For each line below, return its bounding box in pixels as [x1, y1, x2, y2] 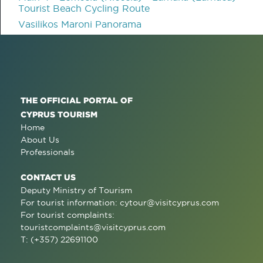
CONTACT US [21, 173, 76, 182]
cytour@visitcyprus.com [120, 198, 219, 208]
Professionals [21, 147, 75, 157]
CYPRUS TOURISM [21, 110, 97, 119]
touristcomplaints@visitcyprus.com [21, 222, 166, 232]
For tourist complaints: [21, 210, 114, 220]
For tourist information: [21, 198, 120, 208]
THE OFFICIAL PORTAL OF [21, 96, 133, 105]
